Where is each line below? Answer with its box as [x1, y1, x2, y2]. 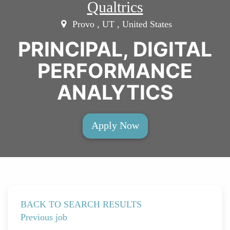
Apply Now [91, 119, 139, 131]
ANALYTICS [56, 80, 174, 104]
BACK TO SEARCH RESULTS [21, 199, 142, 209]
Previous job [21, 212, 67, 222]
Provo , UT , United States [70, 18, 172, 29]
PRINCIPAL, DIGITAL [18, 36, 212, 61]
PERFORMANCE [37, 58, 193, 83]
